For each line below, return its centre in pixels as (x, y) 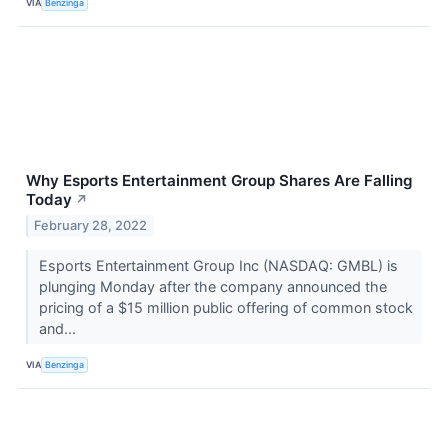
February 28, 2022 (91, 226)
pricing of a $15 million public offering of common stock (225, 308)
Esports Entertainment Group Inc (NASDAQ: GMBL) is (218, 266)
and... (59, 329)
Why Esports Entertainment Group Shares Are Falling (219, 181)
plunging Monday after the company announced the (212, 287)
